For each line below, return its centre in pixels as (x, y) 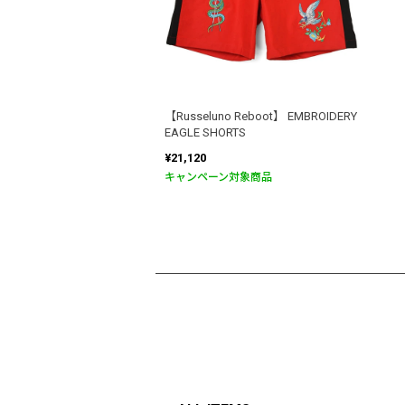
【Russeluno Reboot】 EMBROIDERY (261, 117)
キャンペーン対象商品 (218, 178)
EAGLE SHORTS (205, 133)
